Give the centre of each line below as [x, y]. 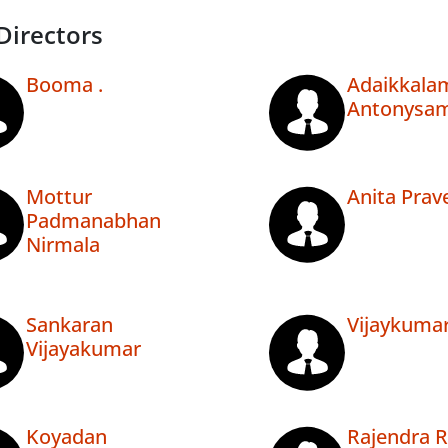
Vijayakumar [83, 349]
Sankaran [69, 325]
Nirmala [63, 245]
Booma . [64, 85]
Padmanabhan [93, 221]
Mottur [59, 197]
